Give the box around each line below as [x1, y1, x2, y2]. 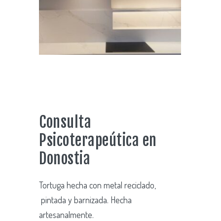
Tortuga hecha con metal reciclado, [39, 180, 156, 191]
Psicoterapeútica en [39, 131, 157, 150]
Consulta [39, 113, 91, 132]
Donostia [39, 149, 90, 168]
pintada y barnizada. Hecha [39, 194, 132, 206]
